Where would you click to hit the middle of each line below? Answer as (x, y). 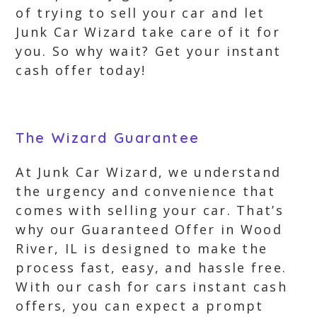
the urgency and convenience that (146, 191)
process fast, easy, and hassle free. (151, 267)
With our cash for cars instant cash (151, 287)
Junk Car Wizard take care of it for (148, 32)
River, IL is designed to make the (142, 248)
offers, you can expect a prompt (140, 306)
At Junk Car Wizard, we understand (149, 172)
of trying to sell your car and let (140, 13)
